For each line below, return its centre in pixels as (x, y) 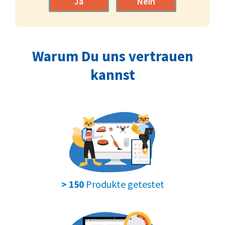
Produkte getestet (124, 184)
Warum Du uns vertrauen (113, 56)
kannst (113, 75)
